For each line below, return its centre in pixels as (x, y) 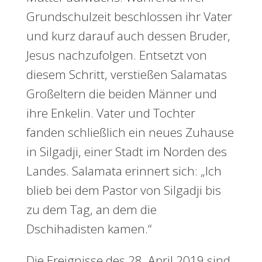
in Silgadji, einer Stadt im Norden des (127, 151)
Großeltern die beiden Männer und (122, 94)
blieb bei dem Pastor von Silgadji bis (124, 190)
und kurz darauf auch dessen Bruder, (128, 36)
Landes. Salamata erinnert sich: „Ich (124, 171)
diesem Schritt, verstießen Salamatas (127, 74)
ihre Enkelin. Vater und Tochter (111, 113)
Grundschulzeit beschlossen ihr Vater (129, 16)
